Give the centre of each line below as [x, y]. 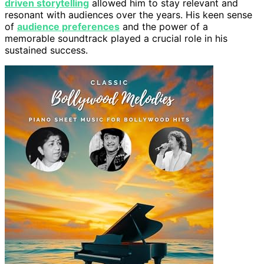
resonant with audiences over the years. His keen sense [128, 14]
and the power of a [164, 26]
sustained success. [46, 50]
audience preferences [68, 26]
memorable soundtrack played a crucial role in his [116, 38]
